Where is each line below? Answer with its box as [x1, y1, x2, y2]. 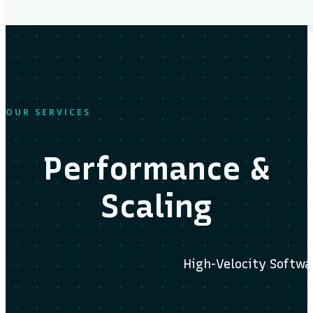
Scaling [101, 187, 212, 225]
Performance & [43, 149, 270, 187]
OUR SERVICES [6, 105, 91, 118]
